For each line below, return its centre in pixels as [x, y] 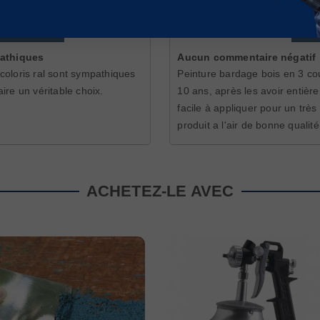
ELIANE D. [205, 32]
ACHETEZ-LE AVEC [160, 191]
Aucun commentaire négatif [247, 57]
